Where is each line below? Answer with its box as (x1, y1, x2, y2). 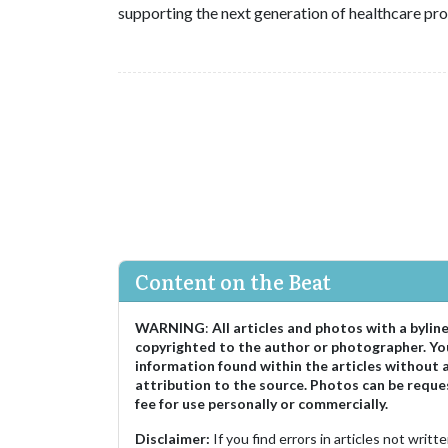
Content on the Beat (135, 266, 331, 297)
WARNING (135, 319, 205, 337)
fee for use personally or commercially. (135, 395, 388, 413)
